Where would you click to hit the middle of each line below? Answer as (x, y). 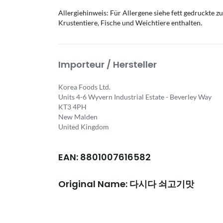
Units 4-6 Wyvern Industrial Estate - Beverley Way (135, 97)
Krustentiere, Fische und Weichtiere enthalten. (130, 23)
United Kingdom (84, 127)
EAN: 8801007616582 (105, 157)
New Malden (78, 117)
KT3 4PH (72, 107)
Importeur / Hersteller (108, 64)
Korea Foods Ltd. (84, 87)
